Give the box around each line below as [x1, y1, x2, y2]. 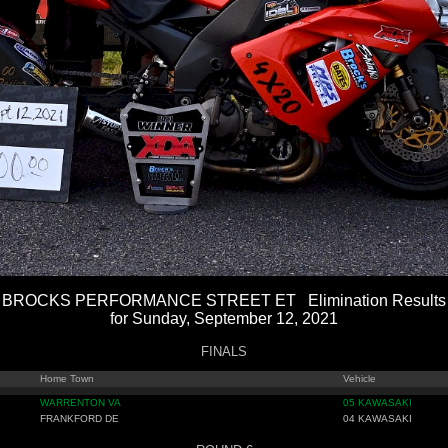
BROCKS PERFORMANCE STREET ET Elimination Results [2, 292, 446, 309]
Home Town [40, 373, 94, 384]
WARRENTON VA [40, 397, 121, 408]
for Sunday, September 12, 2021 [110, 310, 338, 327]
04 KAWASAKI [343, 413, 412, 424]
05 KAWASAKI [343, 397, 412, 408]
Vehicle [343, 373, 376, 384]
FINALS [201, 344, 247, 359]
